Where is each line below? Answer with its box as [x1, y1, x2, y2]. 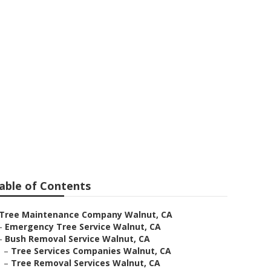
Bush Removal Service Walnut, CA [5, 233, 150, 244]
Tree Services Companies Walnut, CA [11, 245, 171, 256]
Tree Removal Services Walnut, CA [11, 257, 160, 269]
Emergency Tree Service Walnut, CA [5, 221, 161, 232]
